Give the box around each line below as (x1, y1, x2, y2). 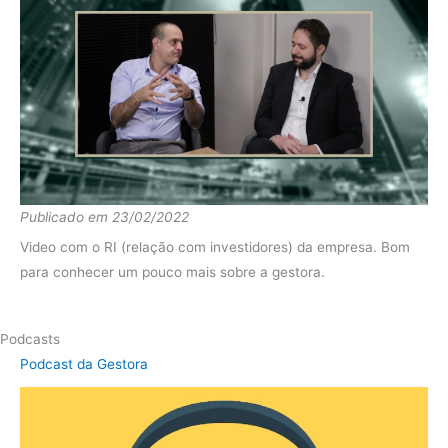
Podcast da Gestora (20, 355, 148, 372)
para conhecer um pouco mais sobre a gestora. (20, 264, 325, 281)
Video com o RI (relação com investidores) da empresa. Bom (20, 239, 410, 256)
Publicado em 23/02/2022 (20, 209, 189, 226)
